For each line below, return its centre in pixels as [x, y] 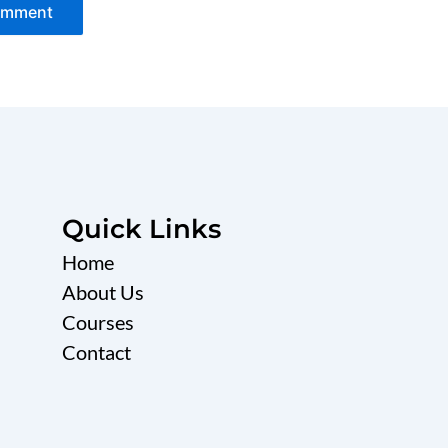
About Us [102, 292]
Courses [97, 322]
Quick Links [141, 229]
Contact [96, 352]
